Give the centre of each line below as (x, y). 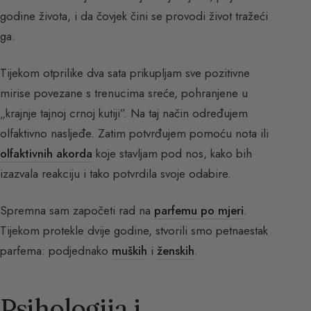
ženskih (176, 250)
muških (129, 250)
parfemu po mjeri (199, 210)
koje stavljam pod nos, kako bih (172, 153)
